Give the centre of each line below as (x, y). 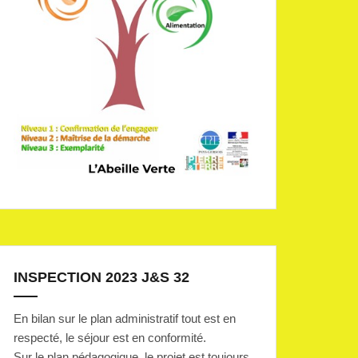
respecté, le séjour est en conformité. (110, 338)
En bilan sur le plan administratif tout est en (125, 319)
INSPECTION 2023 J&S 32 (101, 278)
